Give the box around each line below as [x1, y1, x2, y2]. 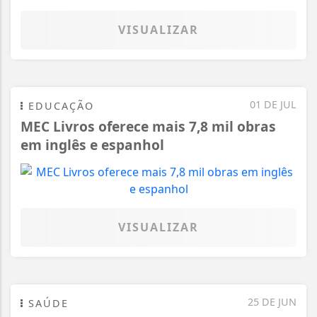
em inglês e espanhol [21, 135, 164, 155]
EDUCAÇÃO [24, 99, 94, 113]
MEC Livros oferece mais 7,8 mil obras [21, 117, 276, 137]
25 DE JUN [248, 295, 296, 309]
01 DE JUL [250, 98, 296, 112]
